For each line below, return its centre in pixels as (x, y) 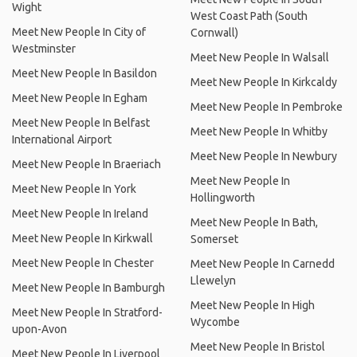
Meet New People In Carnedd (263, 264)
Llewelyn (213, 280)
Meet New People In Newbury (264, 156)
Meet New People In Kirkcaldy (264, 82)
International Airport (62, 139)
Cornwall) (214, 33)
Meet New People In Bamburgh (88, 288)
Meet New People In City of (79, 32)
